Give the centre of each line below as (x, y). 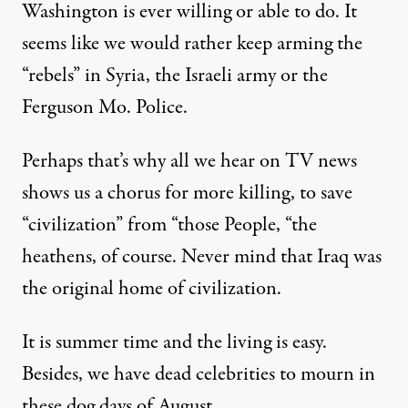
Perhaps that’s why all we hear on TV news (189, 161)
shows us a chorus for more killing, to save (187, 193)
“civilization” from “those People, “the (169, 225)
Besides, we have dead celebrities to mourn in (199, 374)
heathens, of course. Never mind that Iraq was (202, 257)
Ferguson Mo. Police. (105, 107)
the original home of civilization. (152, 289)
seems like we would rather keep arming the (192, 44)
